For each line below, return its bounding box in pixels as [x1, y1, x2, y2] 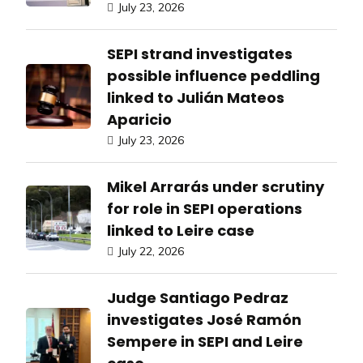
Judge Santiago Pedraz [107, 288, 288, 309]
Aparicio [107, 109, 172, 130]
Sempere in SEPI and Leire [107, 331, 303, 352]
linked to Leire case [107, 220, 254, 241]
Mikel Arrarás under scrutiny [107, 177, 324, 198]
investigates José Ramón [107, 310, 301, 331]
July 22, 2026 [117, 244, 184, 259]
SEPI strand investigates [107, 44, 293, 65]
